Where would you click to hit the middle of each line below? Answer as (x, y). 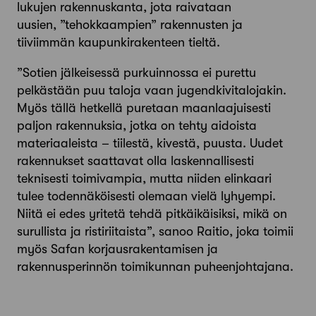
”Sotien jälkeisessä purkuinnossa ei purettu (136, 72)
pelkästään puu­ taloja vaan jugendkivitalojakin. (152, 90)
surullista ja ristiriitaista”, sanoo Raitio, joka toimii (155, 231)
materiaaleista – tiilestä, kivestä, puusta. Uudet (150, 143)
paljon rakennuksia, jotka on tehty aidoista (137, 125)
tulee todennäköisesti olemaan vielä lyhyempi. (146, 196)
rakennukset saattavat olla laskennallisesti (135, 160)
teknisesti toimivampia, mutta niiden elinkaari (144, 178)
